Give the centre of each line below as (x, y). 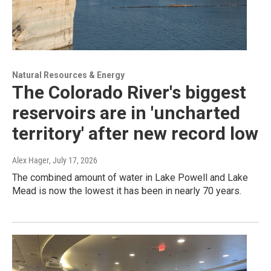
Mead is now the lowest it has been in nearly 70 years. (127, 191)
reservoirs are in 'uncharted (126, 113)
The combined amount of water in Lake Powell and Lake (130, 178)
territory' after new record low (135, 134)
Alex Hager (31, 161)
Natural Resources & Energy (68, 75)
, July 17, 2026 (73, 161)
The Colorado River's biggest (129, 93)
